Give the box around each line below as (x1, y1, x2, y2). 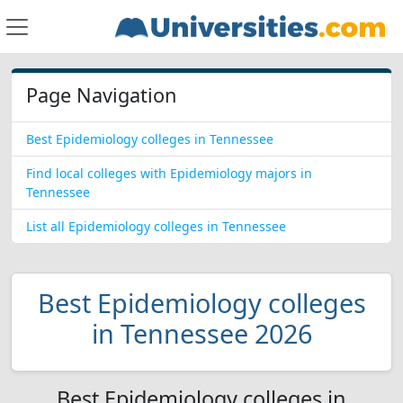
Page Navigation (26, 82, 176, 108)
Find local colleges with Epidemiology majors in (26, 165, 312, 182)
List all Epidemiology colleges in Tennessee (26, 218, 286, 235)
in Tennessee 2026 (91, 316, 312, 351)
